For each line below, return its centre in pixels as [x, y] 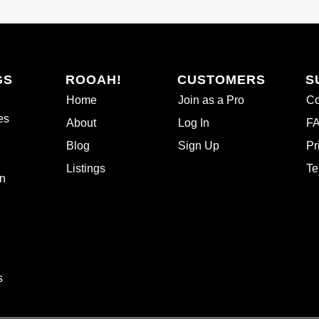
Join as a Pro [211, 100]
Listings [86, 169]
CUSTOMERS [222, 80]
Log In [194, 123]
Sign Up [199, 146]
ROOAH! [94, 80]
